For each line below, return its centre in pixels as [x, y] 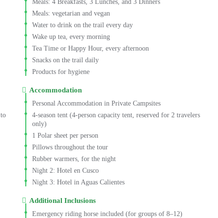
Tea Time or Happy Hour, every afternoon [91, 48]
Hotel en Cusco [77, 170]
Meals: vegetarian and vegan [71, 13]
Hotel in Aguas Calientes [90, 182]
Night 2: [44, 170]
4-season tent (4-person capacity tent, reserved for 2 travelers [116, 115]
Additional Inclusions [63, 200]
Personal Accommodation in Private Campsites [96, 103]
